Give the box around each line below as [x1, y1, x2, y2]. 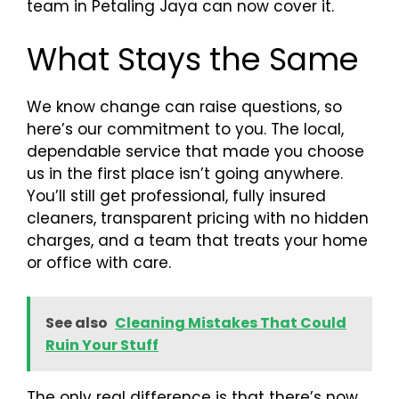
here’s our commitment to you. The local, [27, 118, 344, 140]
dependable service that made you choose [27, 140, 364, 162]
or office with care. [27, 251, 171, 273]
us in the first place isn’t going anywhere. [27, 162, 343, 184]
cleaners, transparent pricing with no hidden [27, 207, 369, 229]
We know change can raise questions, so [27, 95, 342, 118]
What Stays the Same [27, 37, 359, 81]
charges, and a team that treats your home [27, 229, 368, 251]
